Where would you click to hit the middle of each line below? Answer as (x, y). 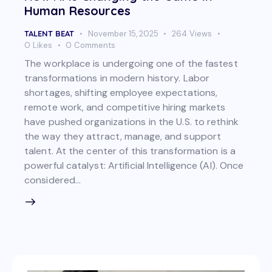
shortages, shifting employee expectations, (121, 93)
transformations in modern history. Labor (117, 78)
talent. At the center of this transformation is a (130, 151)
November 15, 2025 (123, 33)
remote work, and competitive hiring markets (125, 107)
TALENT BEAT (49, 33)
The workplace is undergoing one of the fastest (131, 64)
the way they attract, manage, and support (123, 137)
